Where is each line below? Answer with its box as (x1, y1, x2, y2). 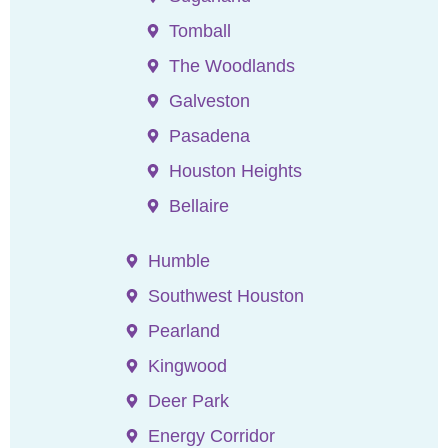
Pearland (147, 320, 220, 341)
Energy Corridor (147, 425, 275, 446)
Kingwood (147, 355, 227, 376)
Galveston (168, 90, 250, 111)
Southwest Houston (147, 285, 304, 306)
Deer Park (147, 390, 229, 411)
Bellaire (168, 195, 229, 216)
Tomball (168, 20, 231, 41)
